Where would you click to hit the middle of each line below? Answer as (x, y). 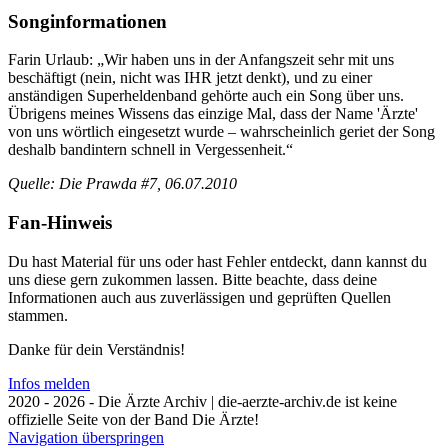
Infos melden (49, 383)
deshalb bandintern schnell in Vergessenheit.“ (150, 150)
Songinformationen (87, 21)
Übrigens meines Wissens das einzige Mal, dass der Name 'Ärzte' (213, 114)
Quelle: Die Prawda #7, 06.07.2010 (122, 184)
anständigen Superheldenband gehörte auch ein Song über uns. (206, 96)
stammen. (38, 315)
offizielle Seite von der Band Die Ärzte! (133, 419)
